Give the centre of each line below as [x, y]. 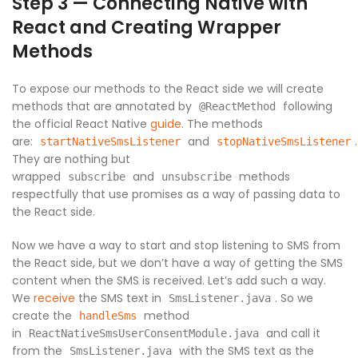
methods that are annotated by [103, 107]
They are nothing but [71, 159]
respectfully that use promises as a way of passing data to [176, 195]
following [306, 107]
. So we [294, 298]
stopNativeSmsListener [284, 142]
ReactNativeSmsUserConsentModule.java [144, 334]
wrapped [38, 177]
